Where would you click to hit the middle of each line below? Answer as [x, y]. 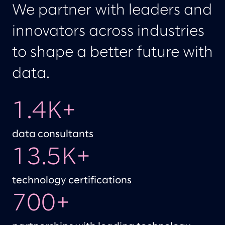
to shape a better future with [113, 53]
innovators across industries [108, 32]
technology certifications [72, 181]
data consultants [53, 134]
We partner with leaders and [112, 11]
